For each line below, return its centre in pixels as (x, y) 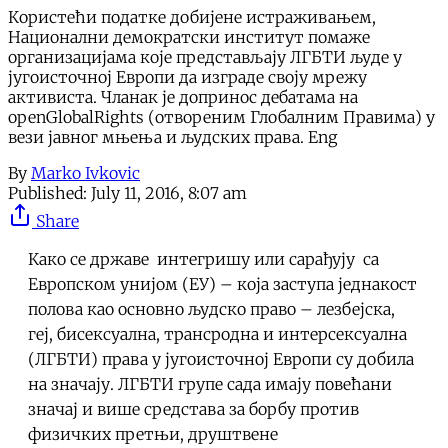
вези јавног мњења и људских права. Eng (172, 136)
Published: (47, 192)
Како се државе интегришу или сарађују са (203, 258)
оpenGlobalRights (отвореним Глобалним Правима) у (221, 116)
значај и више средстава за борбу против (193, 408)
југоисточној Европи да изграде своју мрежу (187, 76)
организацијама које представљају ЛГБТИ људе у (205, 56)
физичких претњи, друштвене (153, 433)
